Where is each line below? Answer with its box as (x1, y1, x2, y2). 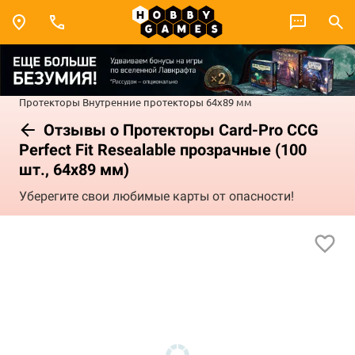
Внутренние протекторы (82, 94, 204, 109)
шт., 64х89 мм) (19, 159, 129, 179)
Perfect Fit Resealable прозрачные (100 (19, 139, 307, 159)
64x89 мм (206, 94, 252, 109)
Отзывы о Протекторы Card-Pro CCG (40, 120, 319, 139)
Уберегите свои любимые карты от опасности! (19, 189, 294, 204)
